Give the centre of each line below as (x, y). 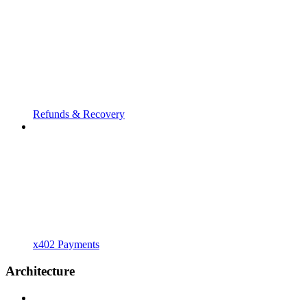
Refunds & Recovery (79, 114)
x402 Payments (66, 245)
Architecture (40, 271)
